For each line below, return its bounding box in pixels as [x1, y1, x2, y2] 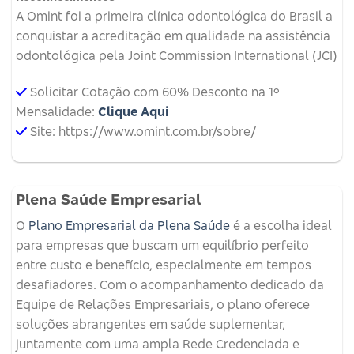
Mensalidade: [16, 103, 98, 119]
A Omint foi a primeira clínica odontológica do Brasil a [16, 7, 333, 24]
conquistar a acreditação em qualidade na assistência [16, 27, 330, 43]
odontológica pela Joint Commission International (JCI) [16, 47, 337, 63]
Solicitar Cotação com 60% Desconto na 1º [30, 83, 280, 100]
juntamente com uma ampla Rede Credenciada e [16, 336, 299, 352]
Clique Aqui [98, 103, 169, 119]
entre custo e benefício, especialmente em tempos [16, 257, 311, 273]
